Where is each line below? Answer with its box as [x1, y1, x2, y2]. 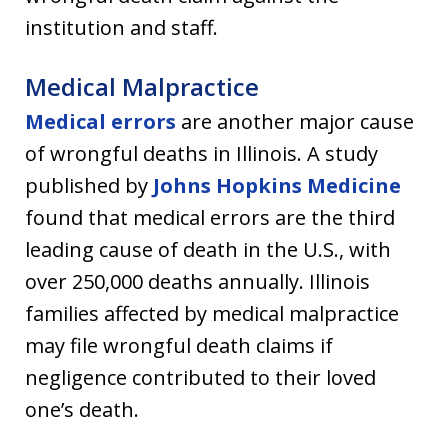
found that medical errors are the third [25, 203, 395, 231]
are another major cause [176, 107, 414, 135]
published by [25, 171, 153, 199]
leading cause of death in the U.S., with [25, 235, 391, 263]
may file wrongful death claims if [25, 331, 333, 359]
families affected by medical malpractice [25, 299, 399, 327]
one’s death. [25, 395, 139, 423]
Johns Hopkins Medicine [153, 171, 401, 199]
